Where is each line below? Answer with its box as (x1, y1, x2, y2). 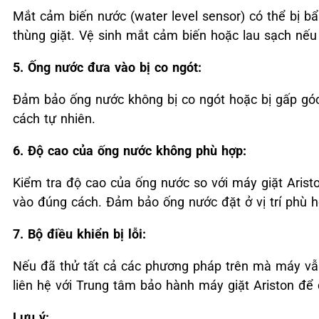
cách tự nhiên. (13, 110, 95, 126)
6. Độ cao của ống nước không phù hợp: (13, 142, 246, 158)
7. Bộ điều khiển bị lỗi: (13, 226, 146, 241)
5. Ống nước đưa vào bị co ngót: (13, 59, 202, 75)
